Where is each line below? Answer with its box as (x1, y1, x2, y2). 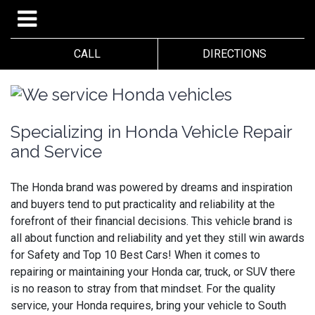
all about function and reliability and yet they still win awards (11, 231, 304, 245)
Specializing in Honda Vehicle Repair (11, 121, 292, 142)
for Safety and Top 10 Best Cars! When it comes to (11, 247, 260, 262)
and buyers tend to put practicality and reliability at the (11, 197, 275, 211)
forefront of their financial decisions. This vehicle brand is (11, 214, 292, 228)
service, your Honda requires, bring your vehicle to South (11, 298, 286, 312)
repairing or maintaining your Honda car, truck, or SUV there (11, 264, 295, 278)
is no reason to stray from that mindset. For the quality (11, 281, 276, 295)
